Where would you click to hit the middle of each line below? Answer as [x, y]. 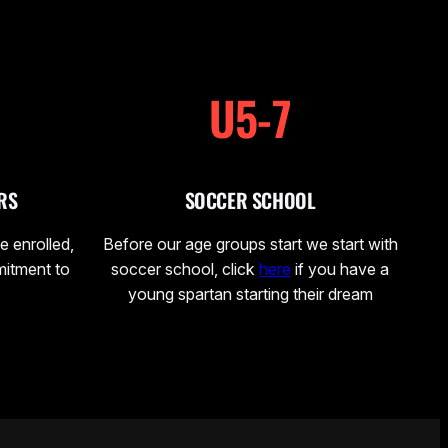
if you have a [340, 268]
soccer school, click [185, 268]
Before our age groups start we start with [250, 243]
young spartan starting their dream [250, 293]
